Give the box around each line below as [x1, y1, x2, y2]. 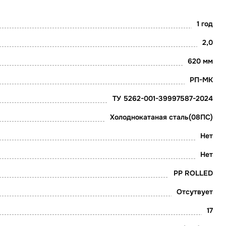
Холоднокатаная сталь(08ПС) [110, 112, 213, 122]
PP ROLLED [174, 168, 213, 178]
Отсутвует [177, 187, 213, 196]
